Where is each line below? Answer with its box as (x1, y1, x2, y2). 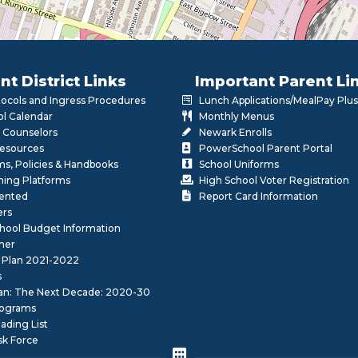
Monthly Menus (198, 110, 274, 123)
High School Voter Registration (198, 174, 349, 187)
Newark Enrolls (198, 126, 272, 139)
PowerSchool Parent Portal (198, 142, 332, 155)
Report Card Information (198, 190, 318, 203)
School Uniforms (198, 158, 279, 171)
